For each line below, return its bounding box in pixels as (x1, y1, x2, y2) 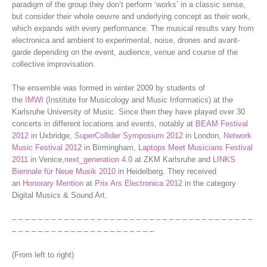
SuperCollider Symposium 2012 (74, 131, 183, 140)
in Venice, (28, 154, 64, 164)
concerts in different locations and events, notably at (12, 119, 195, 128)
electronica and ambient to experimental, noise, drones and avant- (12, 35, 240, 45)
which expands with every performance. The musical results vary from (12, 23, 254, 33)
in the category (182, 178, 236, 188)
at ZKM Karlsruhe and (132, 154, 213, 164)
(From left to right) (12, 250, 74, 259)
